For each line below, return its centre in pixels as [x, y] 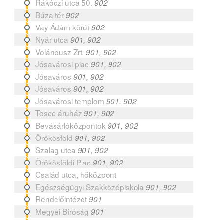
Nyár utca [52, 39]
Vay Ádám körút [63, 27]
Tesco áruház [59, 113]
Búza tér [50, 14]
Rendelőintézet [61, 199]
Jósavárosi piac [62, 64]
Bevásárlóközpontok [71, 125]
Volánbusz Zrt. [60, 51]
